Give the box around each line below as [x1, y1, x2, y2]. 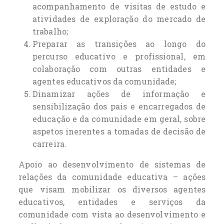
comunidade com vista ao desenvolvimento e [18, 208, 205, 219]
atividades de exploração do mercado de [32, 13, 205, 24]
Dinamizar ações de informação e [32, 88, 205, 99]
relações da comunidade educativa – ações [18, 171, 205, 182]
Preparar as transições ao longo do [32, 38, 205, 49]
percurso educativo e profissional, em [32, 50, 205, 61]
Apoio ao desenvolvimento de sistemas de [18, 158, 205, 169]
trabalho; [32, 25, 68, 36]
